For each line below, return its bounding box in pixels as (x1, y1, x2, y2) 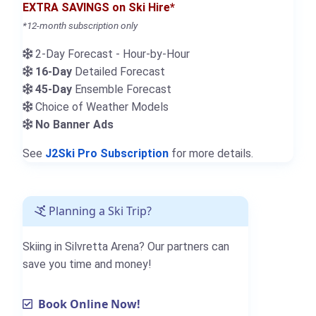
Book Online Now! (32, 296, 140, 312)
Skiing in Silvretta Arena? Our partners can (23, 240, 229, 254)
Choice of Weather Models (32, 100, 169, 114)
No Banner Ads (35, 118, 114, 132)
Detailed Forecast (72, 65, 165, 79)
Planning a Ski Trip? (46, 203, 152, 219)
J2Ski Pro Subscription (45, 147, 169, 161)
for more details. (169, 147, 253, 161)
